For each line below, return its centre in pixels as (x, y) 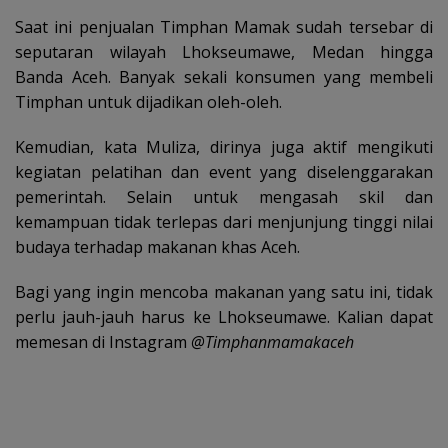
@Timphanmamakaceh (272, 342)
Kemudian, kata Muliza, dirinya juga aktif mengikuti (224, 147)
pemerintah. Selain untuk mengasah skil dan (224, 197)
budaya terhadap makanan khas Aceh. (157, 247)
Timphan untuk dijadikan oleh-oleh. (148, 102)
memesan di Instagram (103, 342)
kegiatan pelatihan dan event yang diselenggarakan (224, 172)
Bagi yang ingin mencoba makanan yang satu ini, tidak (224, 292)
